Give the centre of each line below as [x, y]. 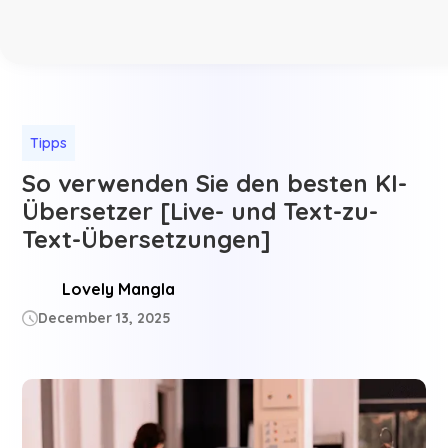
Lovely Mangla [119, 289]
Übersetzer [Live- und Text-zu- [200, 211]
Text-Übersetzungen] [147, 239]
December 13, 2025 [105, 318]
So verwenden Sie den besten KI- [215, 183]
